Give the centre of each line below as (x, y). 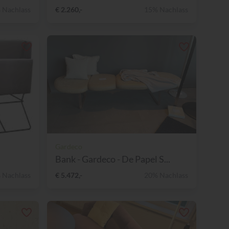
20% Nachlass (166, 175)
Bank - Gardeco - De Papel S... (113, 159)
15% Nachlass (166, 9)
